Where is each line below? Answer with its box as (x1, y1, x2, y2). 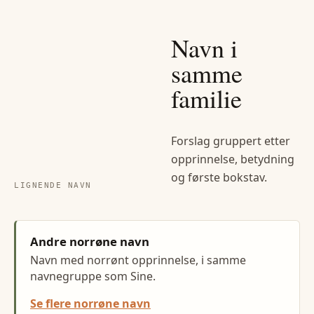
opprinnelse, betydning (171, 151, 294, 167)
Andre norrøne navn (30, 233, 149, 250)
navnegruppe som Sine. (30, 268, 156, 285)
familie (171, 81, 242, 115)
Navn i (171, 30, 238, 64)
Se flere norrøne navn (30, 296, 151, 312)
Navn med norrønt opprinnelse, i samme (30, 252, 246, 268)
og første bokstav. (171, 169, 267, 185)
